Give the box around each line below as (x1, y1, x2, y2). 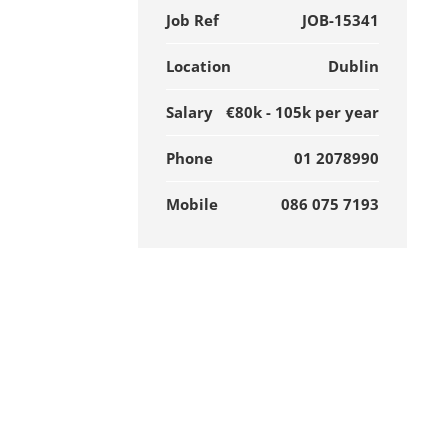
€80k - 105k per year (225, 102, 379, 122)
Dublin (327, 56, 379, 76)
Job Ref (166, 10, 220, 30)
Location (166, 56, 232, 76)
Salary (166, 102, 214, 122)
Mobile (166, 194, 219, 214)
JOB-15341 (301, 10, 379, 30)
